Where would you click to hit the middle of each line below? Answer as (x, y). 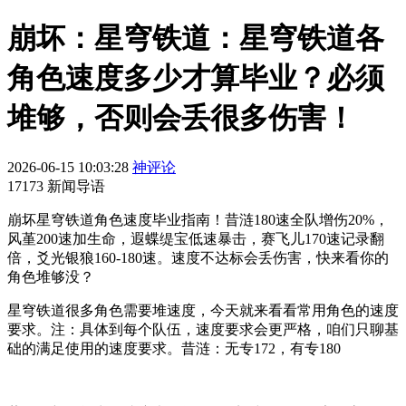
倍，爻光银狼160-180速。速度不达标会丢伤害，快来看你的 (198, 257)
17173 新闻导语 (56, 186)
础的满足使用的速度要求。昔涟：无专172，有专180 (174, 348)
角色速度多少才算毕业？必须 (196, 78)
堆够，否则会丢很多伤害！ (181, 118)
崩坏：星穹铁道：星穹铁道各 (196, 39)
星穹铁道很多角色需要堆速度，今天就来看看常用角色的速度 (203, 310)
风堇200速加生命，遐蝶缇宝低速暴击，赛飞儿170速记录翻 (196, 238)
